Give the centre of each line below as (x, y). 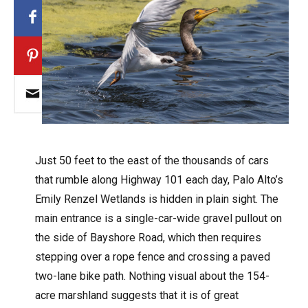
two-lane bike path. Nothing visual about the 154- (153, 276)
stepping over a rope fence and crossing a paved (153, 257)
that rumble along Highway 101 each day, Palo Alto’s (159, 180)
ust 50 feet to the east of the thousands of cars (155, 161)
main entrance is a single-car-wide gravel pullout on (159, 219)
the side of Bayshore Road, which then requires (148, 238)
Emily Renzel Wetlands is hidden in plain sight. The (157, 199)
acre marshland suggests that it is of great (137, 296)
